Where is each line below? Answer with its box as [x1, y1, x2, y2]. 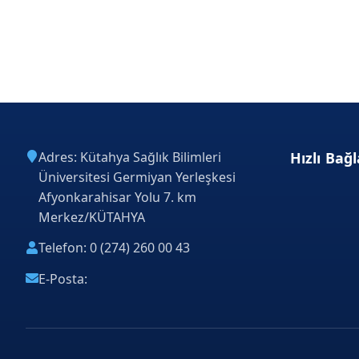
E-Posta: [38, 270, 87, 288]
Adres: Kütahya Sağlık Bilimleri [38, 147, 221, 166]
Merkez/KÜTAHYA [38, 208, 145, 226]
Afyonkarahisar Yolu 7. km [38, 188, 196, 206]
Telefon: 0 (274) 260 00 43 [38, 239, 190, 257]
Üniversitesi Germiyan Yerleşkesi [38, 167, 236, 186]
